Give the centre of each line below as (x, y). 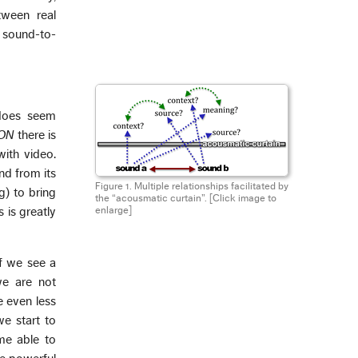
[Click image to (243, 198)
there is (35, 135)
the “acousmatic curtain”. (152, 198)
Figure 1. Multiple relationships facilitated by (191, 186)
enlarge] (113, 210)
